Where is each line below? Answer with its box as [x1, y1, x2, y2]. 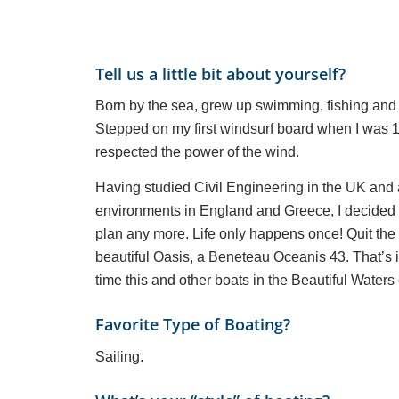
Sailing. [95, 348, 143, 364]
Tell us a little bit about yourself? [95, 62, 346, 85]
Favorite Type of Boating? [95, 313, 290, 335]
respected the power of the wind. [95, 144, 299, 160]
